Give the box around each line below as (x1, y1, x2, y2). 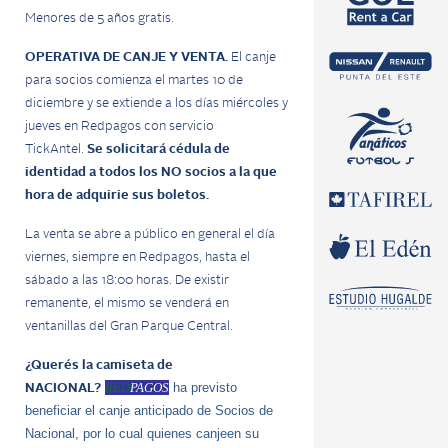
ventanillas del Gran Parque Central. (25, 320, 233, 333)
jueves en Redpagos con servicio (25, 120, 214, 133)
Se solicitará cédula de (87, 143, 230, 156)
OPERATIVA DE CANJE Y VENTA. (25, 51, 228, 64)
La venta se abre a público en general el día (25, 228, 275, 241)
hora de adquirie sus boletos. (25, 189, 212, 202)
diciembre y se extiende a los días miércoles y (25, 97, 288, 110)
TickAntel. (25, 143, 87, 156)
